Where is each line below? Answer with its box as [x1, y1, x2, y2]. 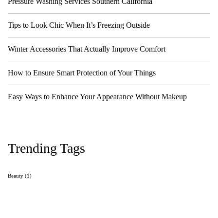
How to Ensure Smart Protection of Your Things [8, 69, 156, 77]
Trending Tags [8, 141, 85, 156]
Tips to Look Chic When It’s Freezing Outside [8, 21, 150, 29]
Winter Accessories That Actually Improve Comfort [8, 45, 165, 53]
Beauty [8, 173, 23, 179]
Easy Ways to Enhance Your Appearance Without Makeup [8, 92, 187, 101]
